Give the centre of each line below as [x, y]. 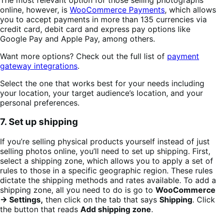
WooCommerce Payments [117, 9]
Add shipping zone [116, 209]
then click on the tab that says [101, 200]
